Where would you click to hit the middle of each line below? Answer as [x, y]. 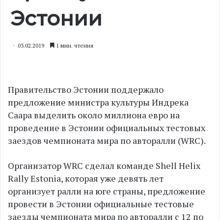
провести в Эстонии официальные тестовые [101, 204]
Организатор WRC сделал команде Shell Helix [104, 165]
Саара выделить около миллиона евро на [94, 115]
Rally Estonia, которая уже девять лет [86, 178]
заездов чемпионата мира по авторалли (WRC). [107, 140]
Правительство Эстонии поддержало [86, 89]
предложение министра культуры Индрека [98, 102]
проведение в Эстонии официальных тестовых [107, 128]
